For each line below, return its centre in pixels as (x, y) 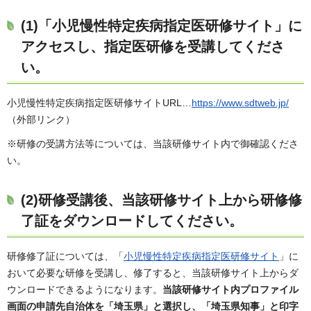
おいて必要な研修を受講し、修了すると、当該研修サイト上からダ (153, 273)
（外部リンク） (41, 120)
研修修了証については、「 (65, 257)
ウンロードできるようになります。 (85, 290)
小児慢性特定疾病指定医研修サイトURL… (99, 103)
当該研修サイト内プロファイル (230, 290)
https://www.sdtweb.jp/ (240, 103)
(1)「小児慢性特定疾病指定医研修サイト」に (161, 26)
